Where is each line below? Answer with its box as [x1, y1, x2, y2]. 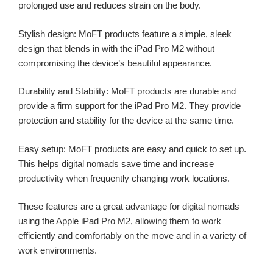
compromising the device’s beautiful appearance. [18, 57, 212, 68]
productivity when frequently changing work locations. [18, 172, 230, 183]
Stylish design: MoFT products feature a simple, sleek [18, 28, 232, 39]
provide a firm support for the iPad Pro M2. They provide [18, 101, 241, 112]
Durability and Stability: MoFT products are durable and [18, 86, 236, 97]
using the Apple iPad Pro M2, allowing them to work [18, 216, 221, 227]
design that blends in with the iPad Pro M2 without [18, 43, 214, 54]
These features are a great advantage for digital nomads [18, 201, 239, 212]
